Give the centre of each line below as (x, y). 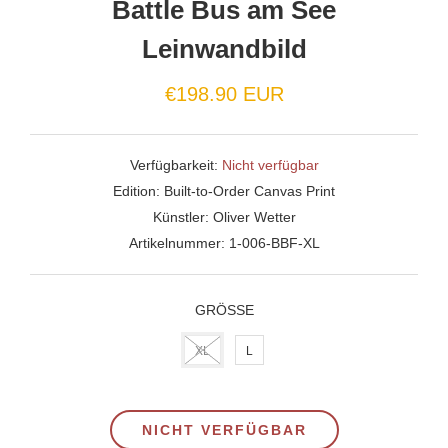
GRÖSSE (219, 310)
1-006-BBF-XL (274, 243)
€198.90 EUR (224, 94)
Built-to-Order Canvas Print (249, 191)
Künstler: (182, 217)
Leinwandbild (224, 49)
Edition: (138, 191)
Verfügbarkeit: (175, 165)
